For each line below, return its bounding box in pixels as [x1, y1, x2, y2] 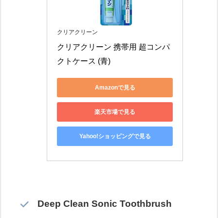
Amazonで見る [94, 84, 135, 91]
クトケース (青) [57, 57, 110, 66]
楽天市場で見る [94, 108, 135, 115]
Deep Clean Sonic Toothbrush [37, 198, 172, 209]
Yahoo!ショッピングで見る [79, 132, 151, 140]
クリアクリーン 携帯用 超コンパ [57, 43, 170, 52]
